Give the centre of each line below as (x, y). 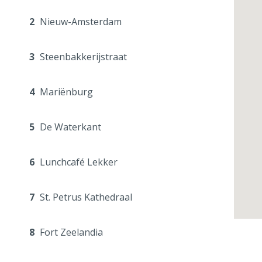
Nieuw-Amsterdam (80, 22)
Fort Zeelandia (70, 232)
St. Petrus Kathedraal (85, 197)
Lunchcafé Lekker (77, 162)
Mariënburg (65, 92)
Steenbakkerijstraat (82, 57)
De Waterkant (69, 127)
